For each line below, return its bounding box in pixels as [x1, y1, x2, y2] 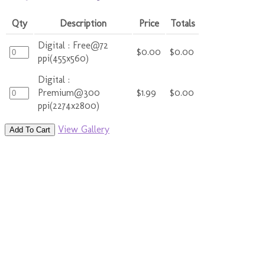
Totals [170, 17, 195, 29]
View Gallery [58, 123, 109, 135]
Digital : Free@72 [38, 39, 109, 51]
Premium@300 [38, 86, 101, 98]
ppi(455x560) [38, 52, 89, 64]
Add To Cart [9, 125, 50, 134]
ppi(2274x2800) [38, 99, 100, 111]
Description [60, 17, 106, 29]
